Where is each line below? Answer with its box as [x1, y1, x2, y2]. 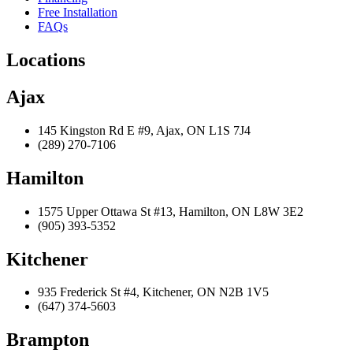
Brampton [6, 329, 89, 351]
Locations [6, 50, 85, 71]
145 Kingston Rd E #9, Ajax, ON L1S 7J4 [38, 123, 251, 137]
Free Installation [38, 6, 117, 20]
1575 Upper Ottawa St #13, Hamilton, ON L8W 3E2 [38, 204, 303, 218]
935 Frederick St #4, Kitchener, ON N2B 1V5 [38, 285, 269, 299]
